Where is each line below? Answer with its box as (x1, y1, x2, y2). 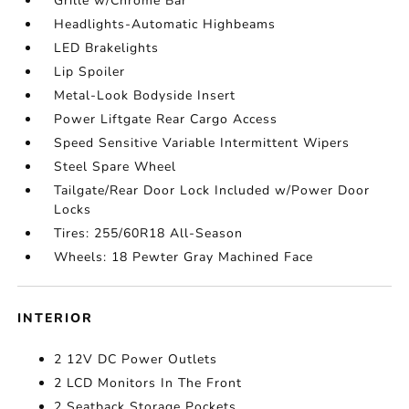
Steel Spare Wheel (54, 158, 177, 175)
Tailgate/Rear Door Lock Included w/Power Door (54, 182, 371, 199)
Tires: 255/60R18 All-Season (54, 225, 244, 242)
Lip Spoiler (54, 63, 126, 80)
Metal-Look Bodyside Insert (54, 87, 236, 104)
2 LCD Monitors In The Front (54, 374, 243, 392)
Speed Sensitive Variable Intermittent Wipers (54, 134, 351, 152)
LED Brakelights (54, 39, 160, 57)
